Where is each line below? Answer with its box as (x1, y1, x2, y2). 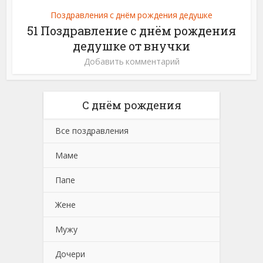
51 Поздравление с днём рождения (27, 22, 236, 38)
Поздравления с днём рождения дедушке (50, 9, 213, 21)
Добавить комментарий (83, 55, 180, 67)
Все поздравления (55, 124, 129, 136)
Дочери (55, 248, 85, 259)
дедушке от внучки (73, 38, 190, 53)
